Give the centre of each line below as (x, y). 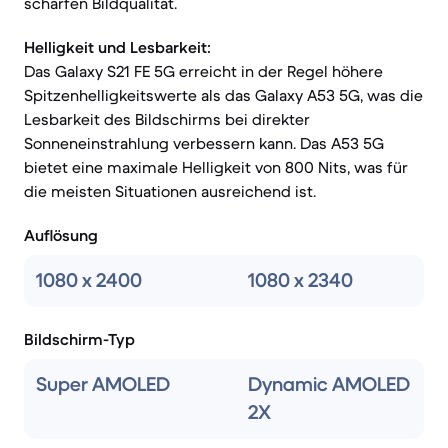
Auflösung (61, 235)
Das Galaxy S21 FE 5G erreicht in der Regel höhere (203, 71)
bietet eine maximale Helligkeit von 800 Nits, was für (216, 167)
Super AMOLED (103, 384)
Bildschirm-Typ (79, 339)
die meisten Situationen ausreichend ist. (170, 191)
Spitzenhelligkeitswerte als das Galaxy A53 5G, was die (223, 95)
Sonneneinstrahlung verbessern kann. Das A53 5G (204, 143)
